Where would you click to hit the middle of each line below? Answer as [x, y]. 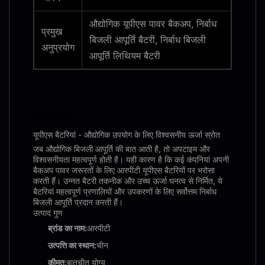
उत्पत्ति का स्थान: [72, 245]
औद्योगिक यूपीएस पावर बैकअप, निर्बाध [153, 24]
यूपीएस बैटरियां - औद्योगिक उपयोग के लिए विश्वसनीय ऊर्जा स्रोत [127, 135]
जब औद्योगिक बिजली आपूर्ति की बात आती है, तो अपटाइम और [122, 149]
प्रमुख [52, 31]
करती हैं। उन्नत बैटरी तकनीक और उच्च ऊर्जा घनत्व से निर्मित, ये [128, 181]
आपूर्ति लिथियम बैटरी [125, 56]
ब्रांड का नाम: [67, 228]
